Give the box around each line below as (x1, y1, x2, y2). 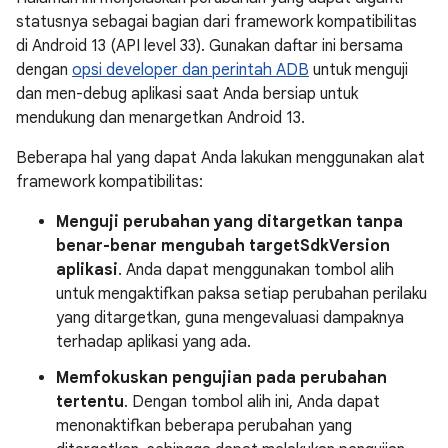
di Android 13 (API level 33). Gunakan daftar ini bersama (16, 36, 403, 56)
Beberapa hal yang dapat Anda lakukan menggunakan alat (16, 148, 425, 168)
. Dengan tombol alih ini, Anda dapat (124, 392, 380, 412)
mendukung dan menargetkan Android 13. (16, 108, 305, 128)
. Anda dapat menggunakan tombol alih (118, 260, 394, 280)
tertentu (56, 392, 124, 412)
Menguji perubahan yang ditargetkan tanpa (56, 212, 403, 232)
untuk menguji (309, 60, 408, 80)
